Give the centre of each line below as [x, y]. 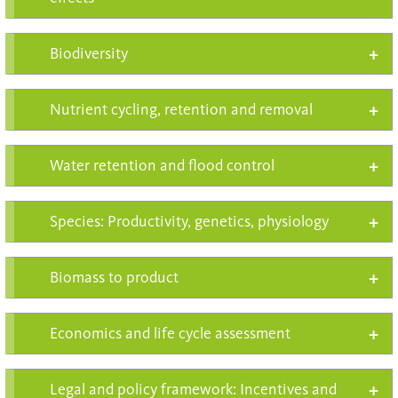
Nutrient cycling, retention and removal [181, 109]
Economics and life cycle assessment [170, 333]
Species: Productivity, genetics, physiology [189, 221]
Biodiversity [88, 53]
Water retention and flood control [162, 165]
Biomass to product [114, 277]
